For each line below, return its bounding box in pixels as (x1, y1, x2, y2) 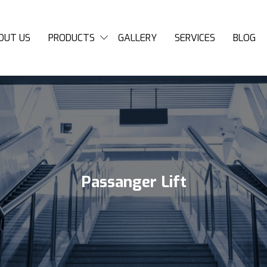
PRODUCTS (48, 31, 95, 44)
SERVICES (175, 31, 215, 44)
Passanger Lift (80, 171, 187, 193)
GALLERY (118, 31, 157, 44)
